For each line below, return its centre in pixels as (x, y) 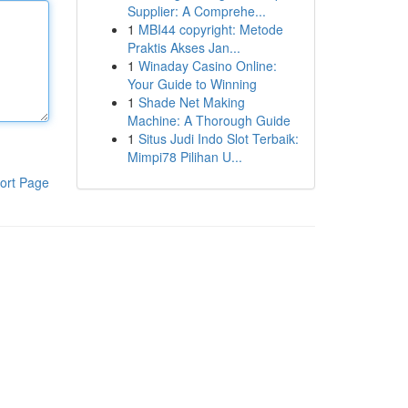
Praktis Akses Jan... (184, 47)
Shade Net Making (191, 102)
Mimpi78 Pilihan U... (184, 157)
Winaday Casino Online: (207, 66)
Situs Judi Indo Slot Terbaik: (218, 138)
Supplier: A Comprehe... (196, 11)
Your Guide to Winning (192, 84)
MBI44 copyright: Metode (210, 29)
